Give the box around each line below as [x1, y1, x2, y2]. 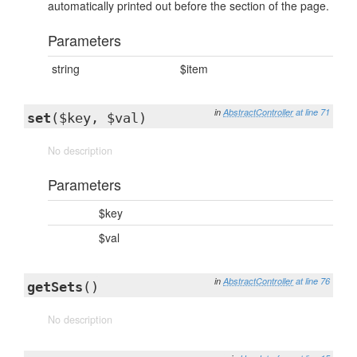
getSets [27, 279, 83, 295]
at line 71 [296, 106, 330, 118]
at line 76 [296, 275, 330, 287]
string [52, 61, 80, 76]
